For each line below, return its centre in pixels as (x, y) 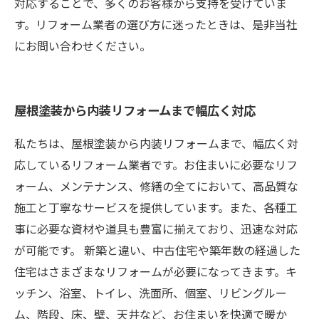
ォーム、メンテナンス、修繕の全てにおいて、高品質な (156, 186)
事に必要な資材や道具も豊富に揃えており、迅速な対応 (156, 229)
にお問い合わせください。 (83, 46)
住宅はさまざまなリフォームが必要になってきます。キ (156, 271)
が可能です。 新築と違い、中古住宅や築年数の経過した (157, 250)
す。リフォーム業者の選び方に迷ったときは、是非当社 (156, 24)
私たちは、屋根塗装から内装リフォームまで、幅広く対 (156, 143)
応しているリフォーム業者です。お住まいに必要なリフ (156, 164)
